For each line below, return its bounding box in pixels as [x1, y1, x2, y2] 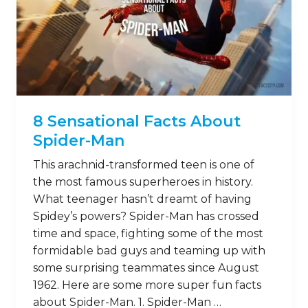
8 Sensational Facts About [33, 111, 241, 131]
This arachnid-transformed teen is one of [33, 157, 254, 171]
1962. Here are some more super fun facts [33, 278, 261, 291]
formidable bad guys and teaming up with [33, 243, 265, 257]
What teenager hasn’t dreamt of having [33, 192, 252, 206]
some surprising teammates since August [33, 261, 259, 274]
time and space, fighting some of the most [33, 226, 263, 240]
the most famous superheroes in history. [33, 175, 253, 188]
